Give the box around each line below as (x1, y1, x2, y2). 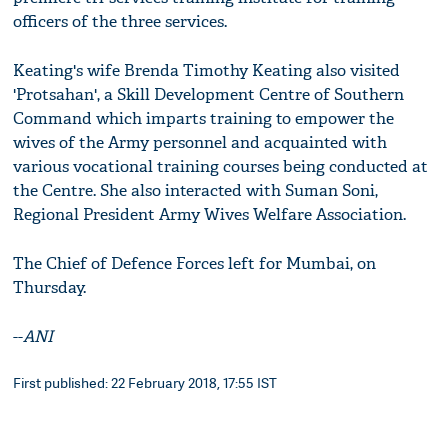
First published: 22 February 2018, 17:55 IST (13, 373, 278, 393)
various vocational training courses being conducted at (13, 156, 429, 178)
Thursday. (13, 277, 87, 299)
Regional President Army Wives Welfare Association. (13, 204, 407, 226)
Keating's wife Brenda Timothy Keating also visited (13, 60, 401, 82)
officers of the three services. (13, 11, 228, 33)
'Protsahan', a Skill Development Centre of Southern (13, 84, 405, 106)
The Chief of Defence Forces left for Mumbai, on (13, 253, 377, 275)
